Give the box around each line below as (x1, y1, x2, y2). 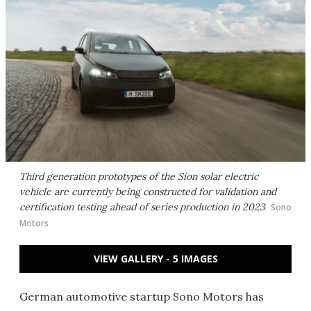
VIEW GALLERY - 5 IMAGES (93, 252, 218, 265)
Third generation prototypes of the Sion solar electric (19, 170, 258, 183)
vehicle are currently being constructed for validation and (19, 185, 276, 198)
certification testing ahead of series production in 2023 (19, 201, 265, 213)
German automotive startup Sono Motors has (19, 289, 264, 303)
